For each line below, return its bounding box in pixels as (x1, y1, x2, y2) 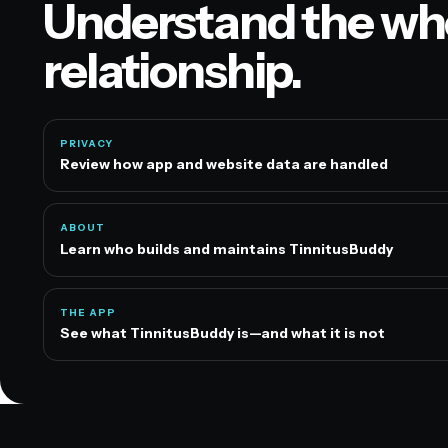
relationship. (43, 41, 302, 101)
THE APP (60, 306, 116, 318)
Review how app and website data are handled (60, 156, 389, 173)
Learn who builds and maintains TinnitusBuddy (60, 240, 394, 257)
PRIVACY (60, 138, 113, 150)
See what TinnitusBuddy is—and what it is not (60, 325, 386, 342)
